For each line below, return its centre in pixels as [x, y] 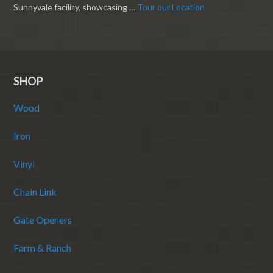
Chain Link [35, 191]
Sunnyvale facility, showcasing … [76, 7]
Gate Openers [43, 219]
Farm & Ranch [43, 247]
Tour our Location [171, 7]
